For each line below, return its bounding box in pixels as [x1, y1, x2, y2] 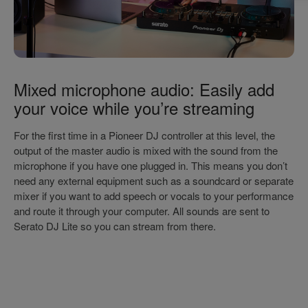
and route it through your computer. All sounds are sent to [14, 203, 269, 218]
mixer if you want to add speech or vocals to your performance [14, 188, 294, 203]
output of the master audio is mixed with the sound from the [14, 142, 278, 157]
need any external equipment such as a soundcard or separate [14, 173, 294, 188]
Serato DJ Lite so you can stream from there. [14, 218, 216, 233]
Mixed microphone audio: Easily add [14, 76, 274, 101]
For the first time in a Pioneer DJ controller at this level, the [14, 127, 275, 142]
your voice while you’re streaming [14, 95, 254, 120]
